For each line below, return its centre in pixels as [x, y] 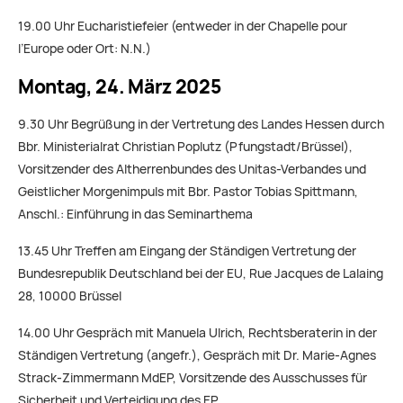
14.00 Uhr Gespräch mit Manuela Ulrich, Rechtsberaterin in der [197, 333]
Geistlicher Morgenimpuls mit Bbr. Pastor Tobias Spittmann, [188, 192]
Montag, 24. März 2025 [120, 87]
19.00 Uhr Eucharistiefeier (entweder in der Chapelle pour [183, 27]
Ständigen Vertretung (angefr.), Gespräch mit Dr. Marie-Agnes [197, 356]
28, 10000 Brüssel [70, 296]
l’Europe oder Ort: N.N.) [85, 49]
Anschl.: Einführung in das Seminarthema [135, 215]
